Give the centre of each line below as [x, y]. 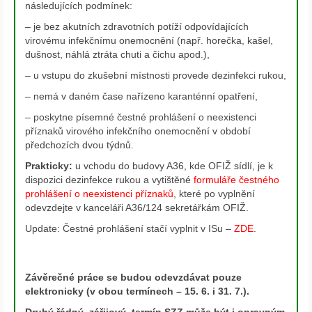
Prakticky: [49, 165]
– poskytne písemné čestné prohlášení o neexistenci [141, 117]
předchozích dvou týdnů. [79, 145]
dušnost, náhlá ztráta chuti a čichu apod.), [117, 54]
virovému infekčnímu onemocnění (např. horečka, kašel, [149, 40]
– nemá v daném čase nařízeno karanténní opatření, [141, 96]
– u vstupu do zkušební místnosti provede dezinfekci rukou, [156, 75]
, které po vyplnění [214, 193]
